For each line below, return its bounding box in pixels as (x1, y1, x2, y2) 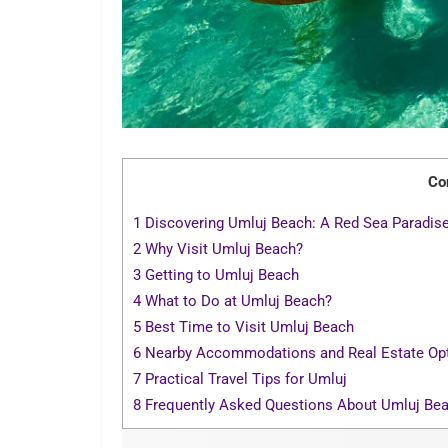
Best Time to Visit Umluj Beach (141, 317, 354, 336)
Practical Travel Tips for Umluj (141, 369, 347, 388)
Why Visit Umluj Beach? (141, 239, 303, 258)
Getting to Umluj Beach (141, 265, 299, 284)
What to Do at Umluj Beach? (141, 291, 332, 310)
